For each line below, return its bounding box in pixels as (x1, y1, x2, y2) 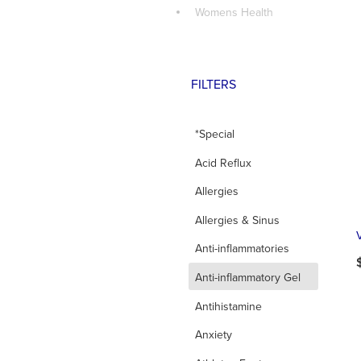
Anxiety (195, 326, 232, 343)
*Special (195, 125, 234, 142)
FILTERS (191, 75, 236, 93)
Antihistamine (195, 297, 262, 314)
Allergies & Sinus (195, 211, 280, 228)
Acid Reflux (195, 154, 251, 171)
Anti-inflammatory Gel (195, 269, 301, 286)
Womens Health (195, 4, 273, 21)
